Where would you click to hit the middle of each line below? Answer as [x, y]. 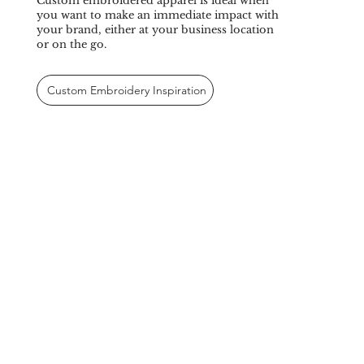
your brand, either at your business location [155, 30]
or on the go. [71, 45]
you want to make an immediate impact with [157, 15]
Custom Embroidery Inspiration [126, 91]
